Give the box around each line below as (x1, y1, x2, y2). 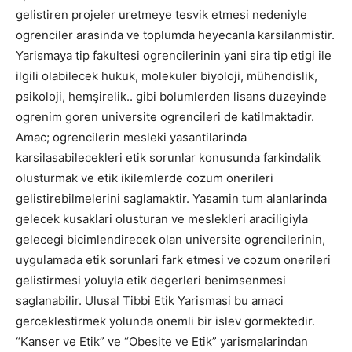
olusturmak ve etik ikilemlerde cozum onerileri (16, 170, 273, 185)
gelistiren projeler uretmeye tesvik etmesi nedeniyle (16, 7, 307, 22)
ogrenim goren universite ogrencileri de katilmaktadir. (16, 109, 314, 124)
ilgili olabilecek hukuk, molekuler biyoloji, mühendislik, (16, 68, 317, 83)
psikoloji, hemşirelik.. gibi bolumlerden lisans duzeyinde (16, 89, 327, 104)
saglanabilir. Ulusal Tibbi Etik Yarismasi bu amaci (16, 293, 284, 308)
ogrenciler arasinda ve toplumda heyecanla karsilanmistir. (16, 27, 335, 42)
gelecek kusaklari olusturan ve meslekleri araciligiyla (16, 211, 308, 226)
